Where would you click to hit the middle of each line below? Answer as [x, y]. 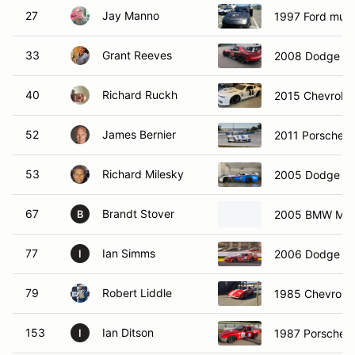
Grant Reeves [137, 55]
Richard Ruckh [140, 95]
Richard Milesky [143, 174]
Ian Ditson [128, 332]
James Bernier [139, 134]
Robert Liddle [137, 293]
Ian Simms [129, 253]
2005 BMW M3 [313, 214]
